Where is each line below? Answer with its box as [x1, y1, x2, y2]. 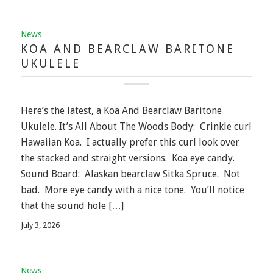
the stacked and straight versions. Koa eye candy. [20, 152, 235, 164]
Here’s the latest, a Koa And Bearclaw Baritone [20, 104, 222, 116]
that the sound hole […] [20, 199, 124, 211]
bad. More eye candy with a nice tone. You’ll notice [20, 183, 244, 196]
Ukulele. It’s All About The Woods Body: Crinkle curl [20, 120, 252, 132]
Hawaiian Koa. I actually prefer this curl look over [20, 136, 239, 148]
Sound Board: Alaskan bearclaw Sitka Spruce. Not [20, 168, 240, 180]
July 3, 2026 [20, 221, 60, 230]
